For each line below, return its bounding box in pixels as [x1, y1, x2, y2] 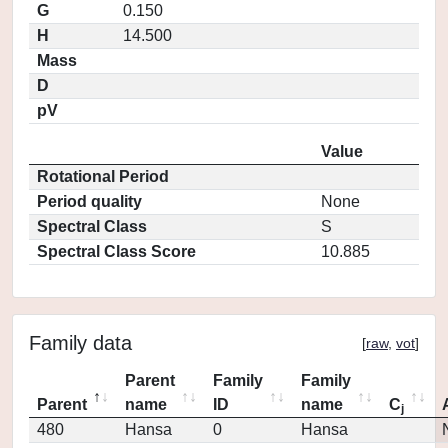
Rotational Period [37, 168, 169, 185]
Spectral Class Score [37, 243, 196, 260]
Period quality [37, 193, 142, 210]
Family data [29, 332, 132, 354]
